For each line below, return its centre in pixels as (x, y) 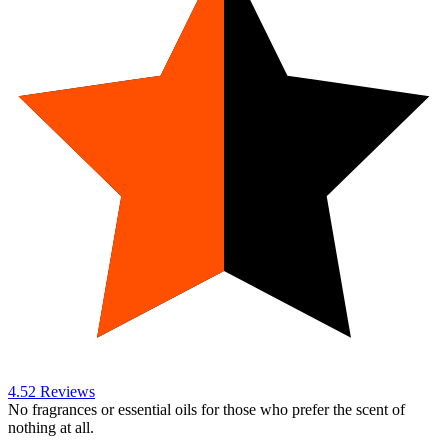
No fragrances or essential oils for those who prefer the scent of (206, 410)
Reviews (65, 392)
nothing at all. (51, 428)
